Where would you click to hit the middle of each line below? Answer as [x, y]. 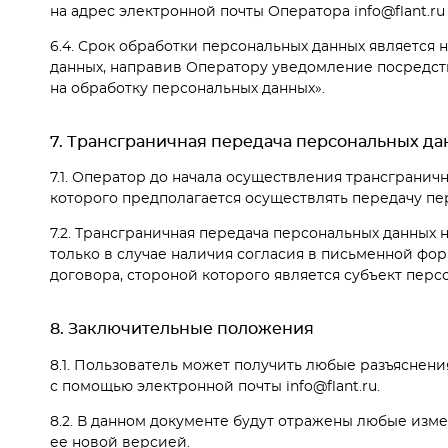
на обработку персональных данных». [187, 89]
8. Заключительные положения [182, 328]
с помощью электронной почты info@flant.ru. [215, 386]
